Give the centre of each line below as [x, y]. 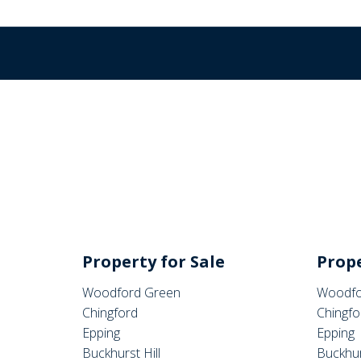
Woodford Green [131, 293]
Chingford [110, 313]
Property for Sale [154, 261]
